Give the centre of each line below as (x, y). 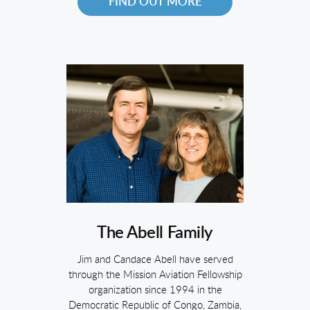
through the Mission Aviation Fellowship (155, 275)
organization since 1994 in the (155, 290)
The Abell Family (155, 233)
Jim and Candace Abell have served (155, 260)
